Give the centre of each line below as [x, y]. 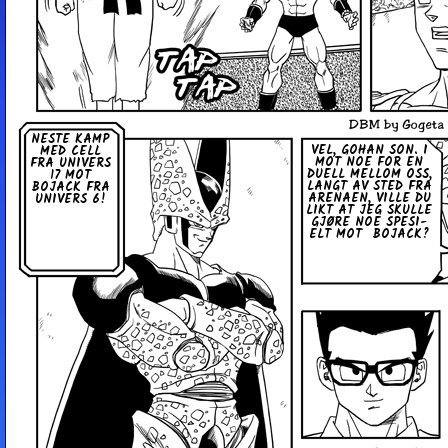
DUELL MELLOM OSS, [369, 175]
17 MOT [70, 176]
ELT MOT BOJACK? [369, 235]
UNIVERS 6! [70, 200]
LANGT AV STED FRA [369, 187]
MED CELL [70, 152]
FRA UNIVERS [70, 164]
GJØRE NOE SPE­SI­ [369, 223]
